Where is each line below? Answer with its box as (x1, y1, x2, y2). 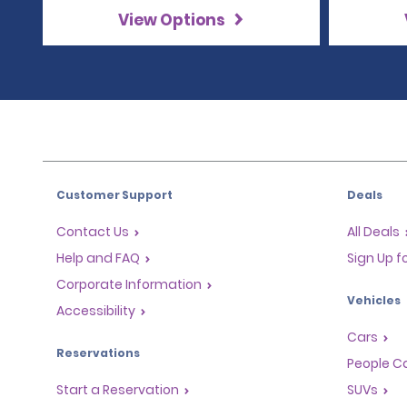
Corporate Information (56, 274, 202, 293)
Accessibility (56, 301, 135, 320)
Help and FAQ (56, 248, 140, 267)
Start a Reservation (56, 380, 179, 399)
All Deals (347, 222, 400, 241)
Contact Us (56, 222, 129, 241)
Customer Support (56, 186, 173, 203)
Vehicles (347, 292, 401, 308)
